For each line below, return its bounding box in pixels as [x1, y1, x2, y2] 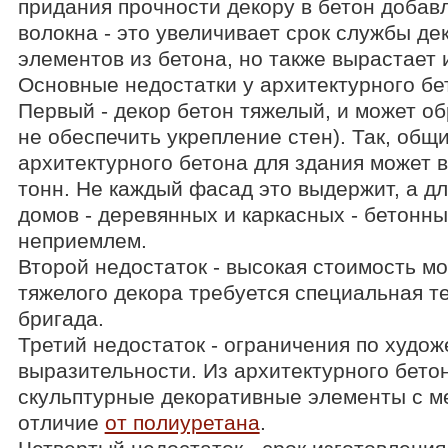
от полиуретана [104, 411, 260, 434]
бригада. [17, 307, 104, 330]
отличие [17, 411, 105, 434]
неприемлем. [17, 229, 147, 252]
